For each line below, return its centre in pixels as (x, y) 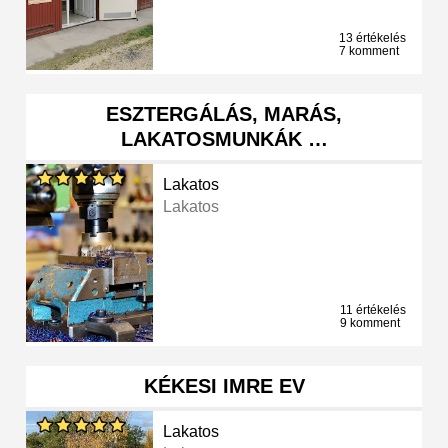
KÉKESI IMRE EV (224, 386)
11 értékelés (373, 310)
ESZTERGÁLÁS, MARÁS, (224, 114)
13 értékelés (372, 38)
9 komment (370, 323)
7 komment (369, 51)
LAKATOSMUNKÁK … (224, 139)
